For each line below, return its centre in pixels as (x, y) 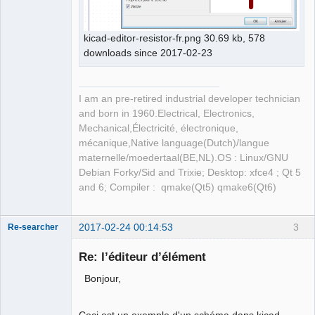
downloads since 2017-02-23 (149, 53)
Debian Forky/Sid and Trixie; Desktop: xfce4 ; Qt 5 (190, 173)
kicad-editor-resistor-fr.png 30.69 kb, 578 (174, 38)
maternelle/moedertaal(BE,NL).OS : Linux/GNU (184, 158)
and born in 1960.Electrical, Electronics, (167, 114)
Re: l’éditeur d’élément (142, 256)
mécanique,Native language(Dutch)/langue (174, 143)
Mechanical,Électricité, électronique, (159, 129)
